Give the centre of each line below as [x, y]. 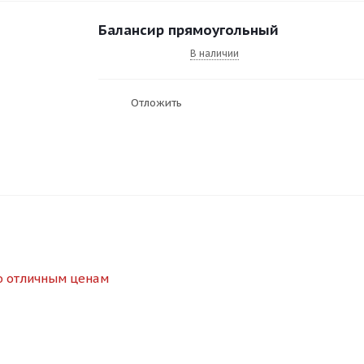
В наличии [214, 54]
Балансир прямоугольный [188, 30]
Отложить [156, 103]
